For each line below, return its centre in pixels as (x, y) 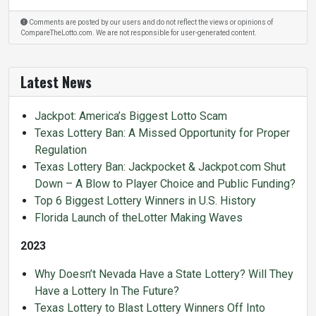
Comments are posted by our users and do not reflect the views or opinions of (150, 22)
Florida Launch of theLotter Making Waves (139, 217)
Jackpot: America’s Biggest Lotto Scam (131, 116)
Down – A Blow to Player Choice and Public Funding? (165, 183)
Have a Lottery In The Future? (107, 291)
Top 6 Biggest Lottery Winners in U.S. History (145, 200)
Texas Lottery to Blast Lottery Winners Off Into (150, 308)
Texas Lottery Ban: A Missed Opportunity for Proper (162, 133)
